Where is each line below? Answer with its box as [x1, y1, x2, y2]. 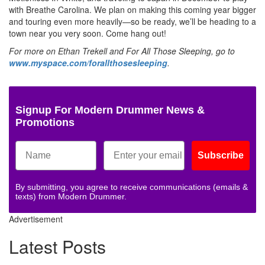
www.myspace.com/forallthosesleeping [9, 56, 167, 69]
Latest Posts [9, 233, 106, 259]
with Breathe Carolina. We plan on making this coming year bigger [9, 3, 256, 15]
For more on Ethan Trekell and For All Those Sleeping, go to [9, 44, 235, 57]
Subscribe [198, 150, 244, 160]
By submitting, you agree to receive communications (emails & [15, 182, 248, 192]
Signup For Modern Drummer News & [15, 104, 205, 116]
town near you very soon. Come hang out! [9, 27, 166, 39]
